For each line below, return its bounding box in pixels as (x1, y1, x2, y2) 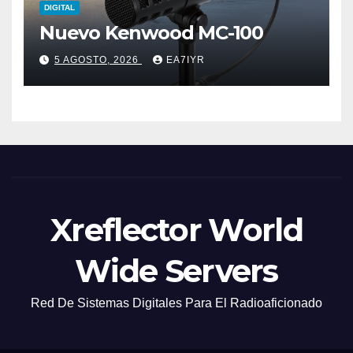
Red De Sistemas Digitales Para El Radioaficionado (31, 295, 322, 310)
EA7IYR (166, 54, 205, 65)
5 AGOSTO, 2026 (54, 54, 142, 65)
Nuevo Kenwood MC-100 (39, 20, 264, 44)
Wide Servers (75, 251, 278, 290)
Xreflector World (50, 210, 303, 249)
